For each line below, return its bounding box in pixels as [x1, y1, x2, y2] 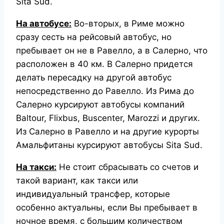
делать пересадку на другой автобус [16, 72, 171, 82]
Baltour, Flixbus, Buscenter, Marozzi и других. [16, 112, 200, 123]
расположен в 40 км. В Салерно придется [16, 58, 193, 69]
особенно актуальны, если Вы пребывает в [16, 202, 197, 212]
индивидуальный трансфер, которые [16, 188, 170, 199]
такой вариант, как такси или [16, 175, 138, 185]
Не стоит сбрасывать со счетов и [56, 161, 198, 172]
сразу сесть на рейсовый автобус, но [16, 31, 171, 42]
